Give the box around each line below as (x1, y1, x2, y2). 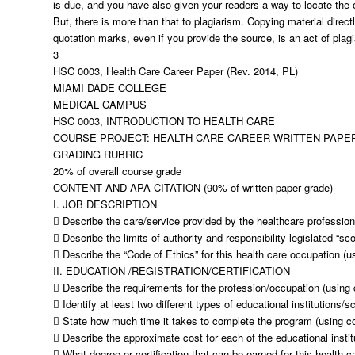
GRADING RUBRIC (53, 147, 143, 162)
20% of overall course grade (53, 163, 181, 178)
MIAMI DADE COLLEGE (53, 80, 166, 95)
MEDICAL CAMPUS (53, 97, 147, 112)
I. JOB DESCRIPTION (53, 197, 157, 212)
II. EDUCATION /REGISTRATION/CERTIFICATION (53, 263, 290, 278)
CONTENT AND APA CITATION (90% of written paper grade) (53, 180, 333, 195)
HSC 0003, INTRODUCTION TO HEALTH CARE (53, 113, 275, 128)
